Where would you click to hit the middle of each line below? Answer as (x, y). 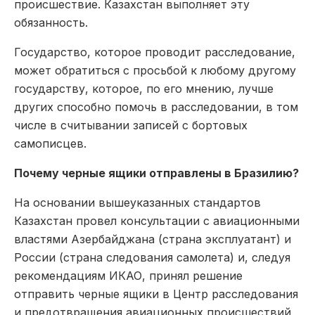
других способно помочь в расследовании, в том (156, 107)
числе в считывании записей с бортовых (131, 125)
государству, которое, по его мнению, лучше (144, 88)
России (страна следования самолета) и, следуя (152, 257)
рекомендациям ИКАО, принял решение (128, 275)
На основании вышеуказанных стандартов (137, 202)
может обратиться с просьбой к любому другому (155, 70)
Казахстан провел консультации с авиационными (157, 220)
